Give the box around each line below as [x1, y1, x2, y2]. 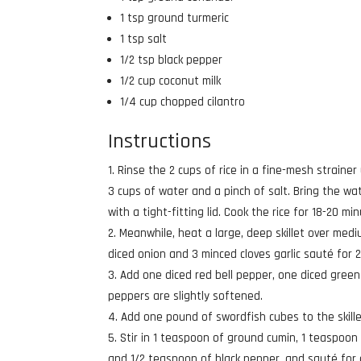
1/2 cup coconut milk [120, 73, 222, 89]
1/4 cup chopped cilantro [120, 93, 246, 110]
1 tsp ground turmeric [120, 10, 230, 26]
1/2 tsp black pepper [120, 52, 223, 68]
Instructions [108, 127, 212, 155]
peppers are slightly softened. [108, 288, 263, 304]
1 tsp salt [120, 31, 168, 47]
